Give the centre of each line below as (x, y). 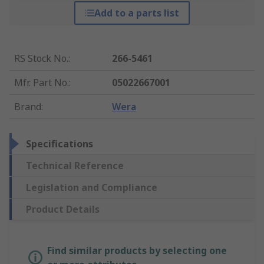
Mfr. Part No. (42, 83)
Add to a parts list (136, 13)
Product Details (63, 209)
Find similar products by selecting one (137, 251)
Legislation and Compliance (92, 188)
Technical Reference (75, 166)
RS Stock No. (41, 59)
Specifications (60, 144)
